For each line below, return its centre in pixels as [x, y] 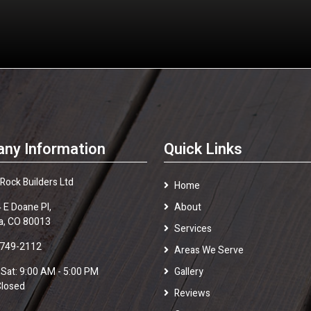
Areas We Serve [209, 250]
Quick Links [203, 149]
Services [193, 228]
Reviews [192, 293]
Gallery [188, 271]
